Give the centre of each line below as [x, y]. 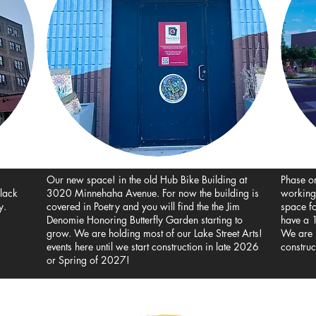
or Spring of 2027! [88, 260]
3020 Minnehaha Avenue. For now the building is [153, 193]
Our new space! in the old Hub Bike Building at [147, 180]
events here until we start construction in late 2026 [153, 247]
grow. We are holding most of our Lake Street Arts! [154, 233]
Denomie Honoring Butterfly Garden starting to [145, 220]
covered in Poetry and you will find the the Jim [143, 206]
